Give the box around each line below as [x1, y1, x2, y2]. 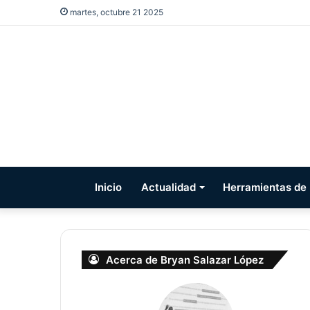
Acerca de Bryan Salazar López [106, 253, 264, 266]
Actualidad [140, 181, 196, 194]
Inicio [94, 181, 122, 194]
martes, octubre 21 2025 [68, 7, 163, 17]
